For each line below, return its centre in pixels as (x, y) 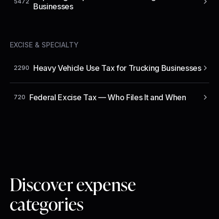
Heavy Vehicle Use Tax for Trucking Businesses (117, 68)
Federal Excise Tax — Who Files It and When (108, 97)
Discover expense (73, 184)
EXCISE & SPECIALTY (44, 44)
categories (47, 203)
